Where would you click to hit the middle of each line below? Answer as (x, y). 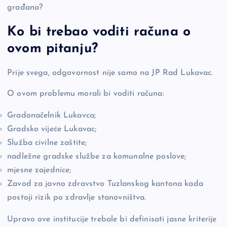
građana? (25, 8)
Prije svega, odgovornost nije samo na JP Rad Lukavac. (110, 73)
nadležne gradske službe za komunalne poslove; (97, 156)
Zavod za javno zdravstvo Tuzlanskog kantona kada (105, 184)
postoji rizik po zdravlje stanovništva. (77, 197)
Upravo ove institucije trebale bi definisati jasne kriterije (112, 219)
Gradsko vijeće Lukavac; (52, 129)
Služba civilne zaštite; (47, 143)
